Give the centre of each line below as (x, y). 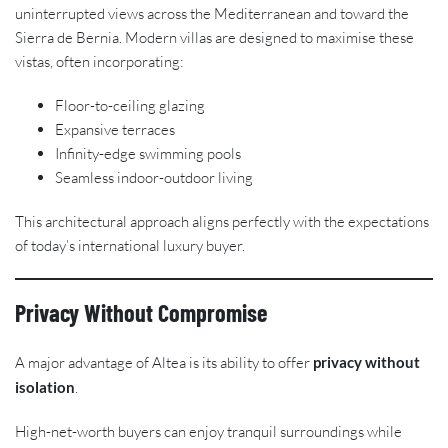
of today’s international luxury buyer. (130, 245)
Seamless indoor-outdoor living (154, 177)
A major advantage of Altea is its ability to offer (164, 362)
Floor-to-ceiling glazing (130, 105)
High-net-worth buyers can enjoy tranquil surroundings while (208, 431)
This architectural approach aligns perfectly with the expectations (222, 221)
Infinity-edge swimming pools (148, 153)
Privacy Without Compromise (141, 312)
